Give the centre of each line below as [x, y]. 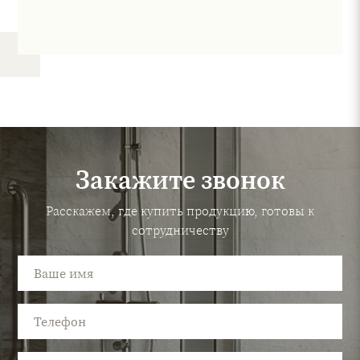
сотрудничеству [180, 230]
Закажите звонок [180, 180]
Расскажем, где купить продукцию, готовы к [180, 211]
